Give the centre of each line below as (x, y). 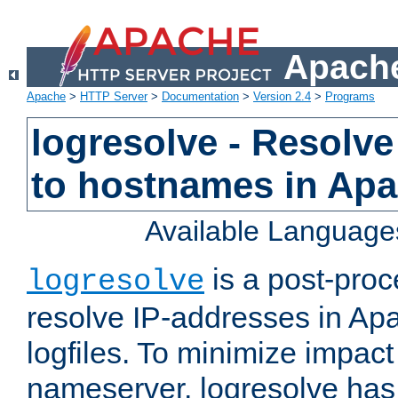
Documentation (200, 97)
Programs (350, 97)
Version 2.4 (282, 97)
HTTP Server (114, 97)
